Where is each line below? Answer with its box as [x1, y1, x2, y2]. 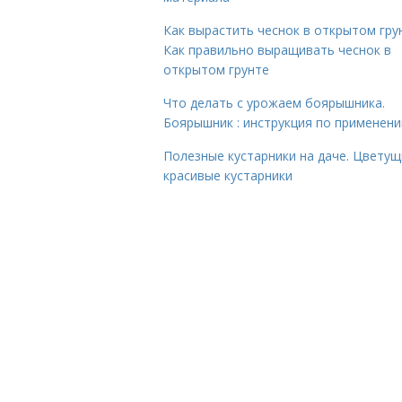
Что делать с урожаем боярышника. [163, 94, 385, 111]
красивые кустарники [163, 167, 293, 184]
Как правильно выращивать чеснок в [163, 41, 391, 58]
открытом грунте [163, 61, 269, 78]
